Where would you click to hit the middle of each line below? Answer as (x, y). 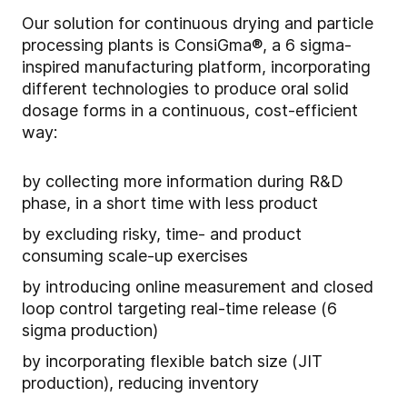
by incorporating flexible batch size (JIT (172, 362)
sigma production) (90, 331)
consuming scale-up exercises (135, 256)
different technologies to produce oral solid (185, 89)
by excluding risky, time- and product (162, 234)
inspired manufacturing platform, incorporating (196, 67)
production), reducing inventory (140, 383)
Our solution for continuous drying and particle (198, 24)
